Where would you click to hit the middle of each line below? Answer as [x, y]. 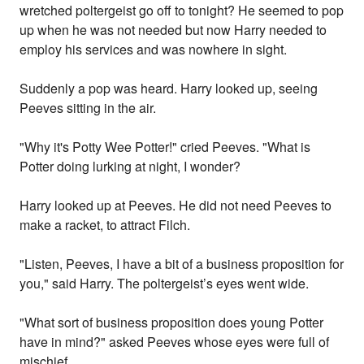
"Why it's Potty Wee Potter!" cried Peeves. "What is [165, 147]
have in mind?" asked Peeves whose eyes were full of [175, 342]
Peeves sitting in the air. [88, 108]
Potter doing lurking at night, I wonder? [130, 167]
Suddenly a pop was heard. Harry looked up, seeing [169, 89]
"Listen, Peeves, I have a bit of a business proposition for [182, 264]
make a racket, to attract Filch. [105, 225]
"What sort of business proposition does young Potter [172, 323]
